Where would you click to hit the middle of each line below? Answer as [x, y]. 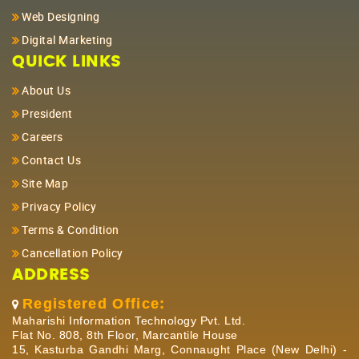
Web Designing [61, 17]
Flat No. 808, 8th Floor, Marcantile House [125, 335]
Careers [42, 137]
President [47, 114]
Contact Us [51, 160]
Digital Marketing [67, 40]
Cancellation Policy [73, 253]
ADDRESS [51, 275]
